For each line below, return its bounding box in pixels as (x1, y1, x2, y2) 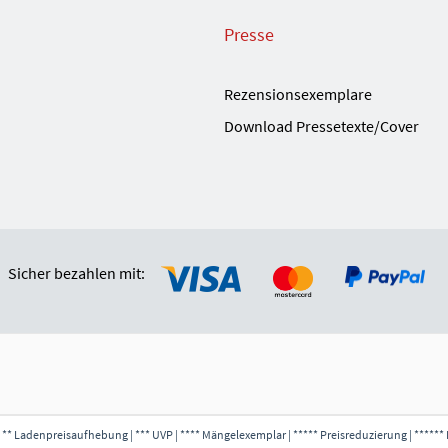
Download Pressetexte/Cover (224, 115, 419, 136)
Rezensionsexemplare (224, 83, 372, 104)
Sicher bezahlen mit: (7, 263, 145, 284)
